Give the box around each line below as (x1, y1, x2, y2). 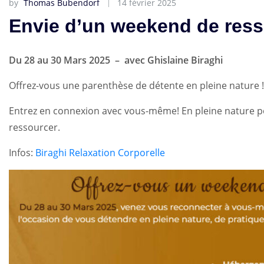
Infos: (9, 146, 35, 159)
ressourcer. (9, 120, 60, 134)
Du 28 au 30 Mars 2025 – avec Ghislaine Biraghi (9, 53, 223, 67)
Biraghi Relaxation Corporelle (35, 146, 165, 159)
